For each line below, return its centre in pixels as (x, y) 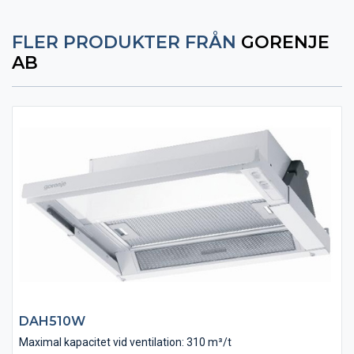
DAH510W (52, 321)
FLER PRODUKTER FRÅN (126, 42)
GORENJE (285, 42)
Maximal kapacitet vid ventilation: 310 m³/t (125, 342)
